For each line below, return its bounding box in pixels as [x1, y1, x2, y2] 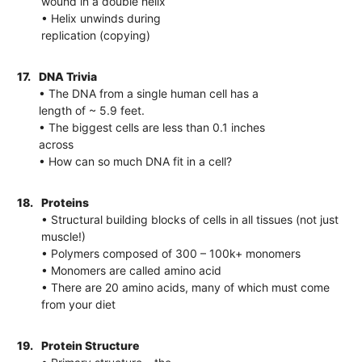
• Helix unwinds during [41, 11, 162, 25]
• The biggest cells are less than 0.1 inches [39, 120, 266, 134]
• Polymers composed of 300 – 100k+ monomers [41, 246, 301, 260]
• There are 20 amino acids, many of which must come [41, 280, 330, 294]
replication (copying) [41, 27, 151, 42]
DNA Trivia [39, 69, 98, 83]
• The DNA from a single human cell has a [39, 86, 259, 100]
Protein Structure [41, 338, 140, 352]
